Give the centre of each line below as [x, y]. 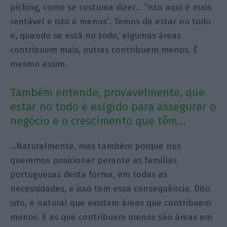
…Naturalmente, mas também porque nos [96, 146]
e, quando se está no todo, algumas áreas [96, 35]
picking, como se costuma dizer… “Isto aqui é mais [111, 7]
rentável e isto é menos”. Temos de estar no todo [111, 21]
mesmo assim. [39, 64]
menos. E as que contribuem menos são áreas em [111, 217]
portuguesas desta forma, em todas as [89, 174]
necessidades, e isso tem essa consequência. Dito [110, 188]
